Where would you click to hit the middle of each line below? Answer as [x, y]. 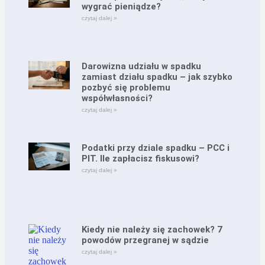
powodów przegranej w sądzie [146, 240]
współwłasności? [117, 98]
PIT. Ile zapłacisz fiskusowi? [141, 159]
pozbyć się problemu [126, 88]
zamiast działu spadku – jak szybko [157, 77]
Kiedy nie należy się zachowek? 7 [152, 229]
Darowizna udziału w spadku [142, 67]
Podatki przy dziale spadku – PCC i [156, 148]
